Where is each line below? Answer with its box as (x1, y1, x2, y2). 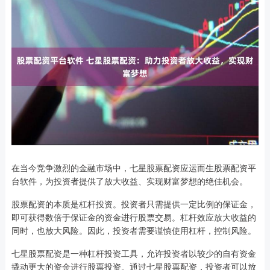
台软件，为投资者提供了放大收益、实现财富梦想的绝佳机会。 (11, 175, 248, 187)
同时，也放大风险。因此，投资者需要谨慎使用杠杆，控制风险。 (11, 224, 256, 237)
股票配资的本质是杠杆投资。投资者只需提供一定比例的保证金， (11, 198, 256, 210)
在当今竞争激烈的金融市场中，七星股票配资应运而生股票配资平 (11, 162, 256, 174)
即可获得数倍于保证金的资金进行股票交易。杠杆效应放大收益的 (11, 211, 256, 224)
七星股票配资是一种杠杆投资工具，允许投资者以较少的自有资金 (11, 247, 256, 260)
